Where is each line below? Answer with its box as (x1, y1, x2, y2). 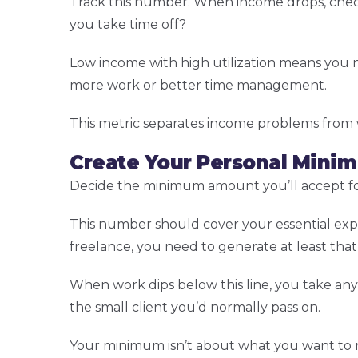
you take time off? (70, 17, 186, 33)
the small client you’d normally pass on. (70, 300, 320, 316)
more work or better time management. (70, 78, 327, 93)
